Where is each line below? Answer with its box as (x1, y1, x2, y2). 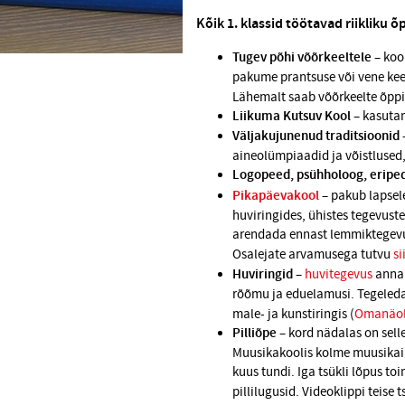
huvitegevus (305, 266, 372, 284)
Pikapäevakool (232, 187, 319, 206)
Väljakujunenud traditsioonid (232, 127, 400, 146)
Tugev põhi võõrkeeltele (232, 49, 372, 68)
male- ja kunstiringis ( (232, 306, 354, 324)
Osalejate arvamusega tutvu (232, 246, 393, 264)
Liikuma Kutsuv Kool (232, 108, 351, 127)
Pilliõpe (232, 325, 277, 344)
